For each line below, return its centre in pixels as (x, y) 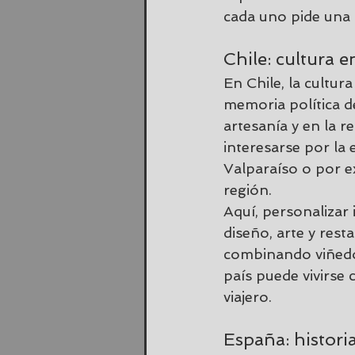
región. (248, 190)
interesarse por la (286, 147)
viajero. (248, 297)
